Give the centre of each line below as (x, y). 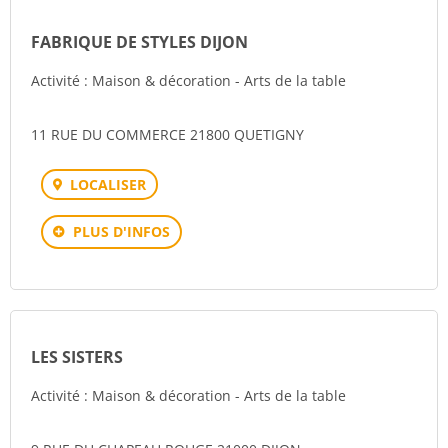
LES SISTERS (77, 357)
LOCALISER (108, 184)
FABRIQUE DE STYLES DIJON (139, 42)
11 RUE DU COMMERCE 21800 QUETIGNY (167, 134)
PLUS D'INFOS (121, 231)
